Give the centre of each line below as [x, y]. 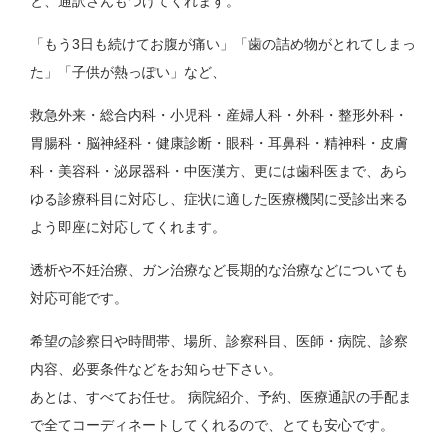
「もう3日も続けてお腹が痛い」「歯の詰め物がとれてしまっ [223, 44]
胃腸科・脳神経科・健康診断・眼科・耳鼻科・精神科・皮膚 [219, 143]
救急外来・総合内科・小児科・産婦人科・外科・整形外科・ [219, 115]
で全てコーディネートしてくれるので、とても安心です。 [212, 425]
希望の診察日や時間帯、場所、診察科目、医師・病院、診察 [219, 341]
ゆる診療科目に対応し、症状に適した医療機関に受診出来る [219, 199]
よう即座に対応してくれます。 [128, 227]
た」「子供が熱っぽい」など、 [128, 72]
